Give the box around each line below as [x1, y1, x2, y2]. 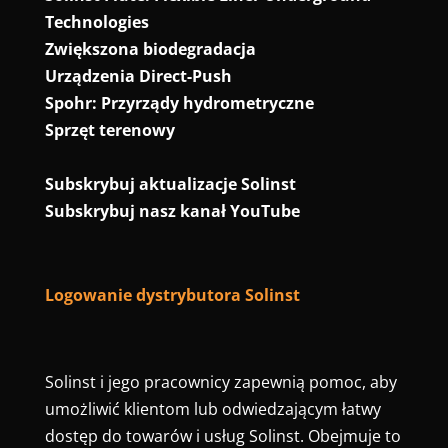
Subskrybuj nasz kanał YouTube [44, 200, 300, 222]
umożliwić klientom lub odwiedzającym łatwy [44, 398, 381, 420]
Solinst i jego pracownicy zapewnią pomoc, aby [44, 371, 397, 393]
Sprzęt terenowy [44, 119, 175, 141]
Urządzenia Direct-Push [44, 65, 232, 87]
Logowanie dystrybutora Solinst [44, 284, 300, 306]
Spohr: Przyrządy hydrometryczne [44, 92, 314, 114]
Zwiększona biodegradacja [44, 38, 256, 60]
